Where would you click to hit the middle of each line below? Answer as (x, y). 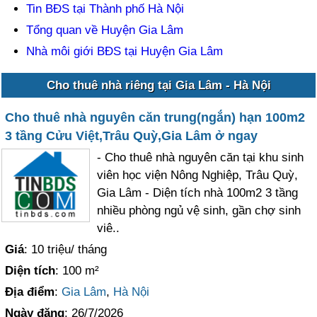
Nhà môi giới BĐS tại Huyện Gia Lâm (125, 51)
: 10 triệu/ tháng (66, 249)
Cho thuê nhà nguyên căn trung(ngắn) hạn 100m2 (155, 117)
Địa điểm (30, 292)
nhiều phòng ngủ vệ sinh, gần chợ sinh (199, 210)
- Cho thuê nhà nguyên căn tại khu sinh (201, 157)
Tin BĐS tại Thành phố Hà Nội (105, 8)
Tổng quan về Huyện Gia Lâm (105, 30)
